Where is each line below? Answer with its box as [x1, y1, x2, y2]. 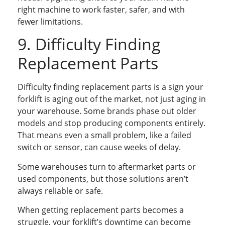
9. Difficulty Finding [18, 33, 161, 55]
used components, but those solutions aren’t [18, 173, 188, 184]
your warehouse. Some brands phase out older [18, 105, 196, 117]
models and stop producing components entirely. [18, 118, 205, 129]
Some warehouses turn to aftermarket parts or [18, 161, 196, 172]
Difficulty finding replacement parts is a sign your [18, 81, 203, 93]
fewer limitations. [18, 16, 83, 27]
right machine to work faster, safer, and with [18, 4, 185, 15]
